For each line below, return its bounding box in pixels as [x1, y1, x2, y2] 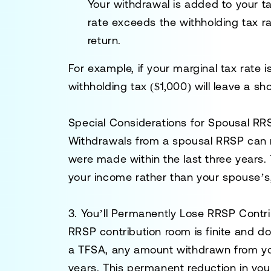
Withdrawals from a [68, 134, 173, 147]
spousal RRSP [172, 134, 244, 147]
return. [87, 34, 121, 47]
